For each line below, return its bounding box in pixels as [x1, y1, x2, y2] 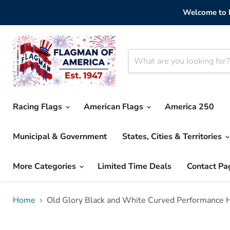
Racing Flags [13, 101, 64, 112]
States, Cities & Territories [122, 131, 224, 142]
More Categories [13, 161, 78, 172]
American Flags [84, 101, 145, 112]
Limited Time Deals [98, 161, 171, 172]
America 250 [165, 101, 214, 112]
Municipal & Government [13, 131, 107, 142]
